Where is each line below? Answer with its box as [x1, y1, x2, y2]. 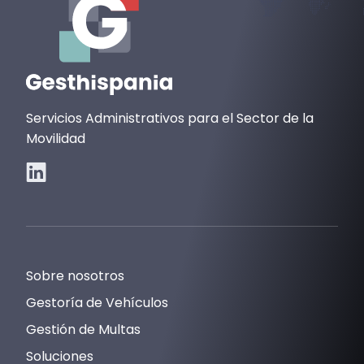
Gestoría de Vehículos [26, 292, 168, 312]
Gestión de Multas [26, 319, 141, 339]
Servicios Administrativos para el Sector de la [26, 108, 314, 128]
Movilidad [26, 128, 85, 148]
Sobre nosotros [26, 266, 124, 285]
